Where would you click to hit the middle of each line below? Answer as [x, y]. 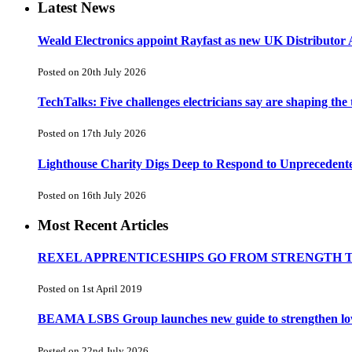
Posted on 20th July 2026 [92, 71]
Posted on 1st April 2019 [90, 289]
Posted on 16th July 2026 [92, 195]
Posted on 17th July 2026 [92, 134]
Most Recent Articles [103, 225]
